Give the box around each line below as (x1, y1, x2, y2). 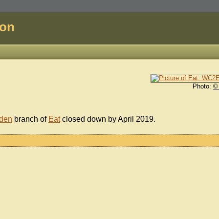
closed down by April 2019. (60, 115, 155, 124)
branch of (12, 115, 48, 124)
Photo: (192, 83, 213, 90)
